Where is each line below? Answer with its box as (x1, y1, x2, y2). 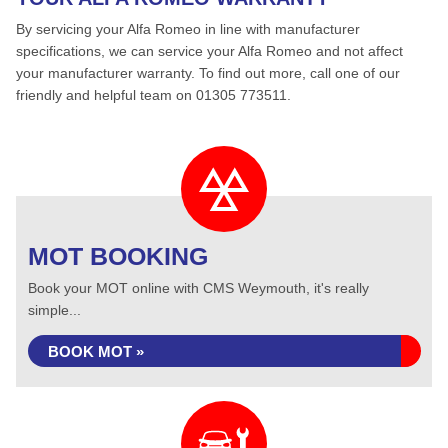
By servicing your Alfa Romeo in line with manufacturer (16, 21, 360, 37)
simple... (28, 302, 81, 318)
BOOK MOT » (48, 343, 144, 360)
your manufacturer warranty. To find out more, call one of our (16, 65, 400, 81)
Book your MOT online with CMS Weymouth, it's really (28, 280, 369, 296)
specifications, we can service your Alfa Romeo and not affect (16, 43, 403, 59)
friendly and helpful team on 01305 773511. (16, 87, 291, 103)
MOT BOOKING (28, 242, 208, 270)
